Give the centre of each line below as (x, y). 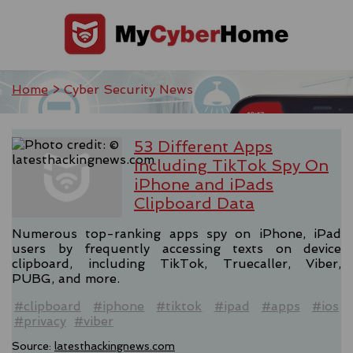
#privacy (40, 321)
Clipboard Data (194, 203)
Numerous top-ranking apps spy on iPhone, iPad (176, 233)
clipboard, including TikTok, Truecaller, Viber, (176, 263)
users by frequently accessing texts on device (176, 248)
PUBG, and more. (66, 278)
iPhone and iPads (204, 184)
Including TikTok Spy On (231, 165)
